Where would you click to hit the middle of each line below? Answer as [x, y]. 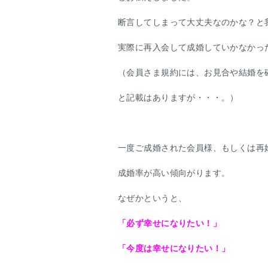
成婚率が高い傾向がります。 [174, 173]
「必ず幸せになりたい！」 [170, 223]
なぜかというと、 [153, 198]
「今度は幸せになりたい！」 [174, 248]
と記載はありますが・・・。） [178, 98]
